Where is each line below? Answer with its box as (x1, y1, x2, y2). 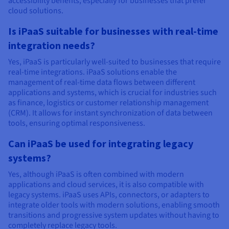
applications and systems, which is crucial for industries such (8, 86, 217, 98)
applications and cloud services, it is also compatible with (8, 178, 204, 190)
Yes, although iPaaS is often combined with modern (8, 168, 184, 180)
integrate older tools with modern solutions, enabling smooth (8, 199, 220, 211)
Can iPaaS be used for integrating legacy (8, 136, 193, 150)
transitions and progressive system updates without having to (8, 209, 219, 221)
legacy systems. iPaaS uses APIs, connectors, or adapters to (8, 189, 210, 200)
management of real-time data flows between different (8, 76, 195, 88)
